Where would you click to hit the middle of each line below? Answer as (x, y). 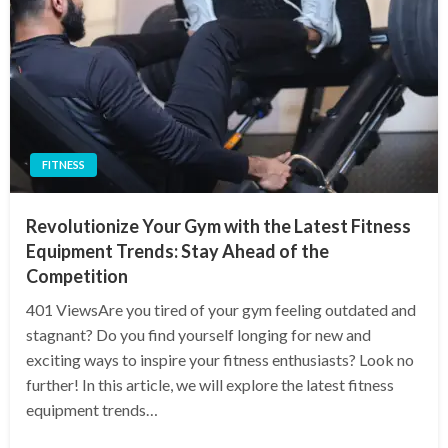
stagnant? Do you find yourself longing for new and (198, 335)
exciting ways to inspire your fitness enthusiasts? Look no (220, 360)
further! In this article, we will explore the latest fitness (210, 385)
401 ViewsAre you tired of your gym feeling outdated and (221, 310)
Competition (77, 276)
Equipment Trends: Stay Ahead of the (177, 251)
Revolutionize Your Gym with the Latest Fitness (218, 226)
